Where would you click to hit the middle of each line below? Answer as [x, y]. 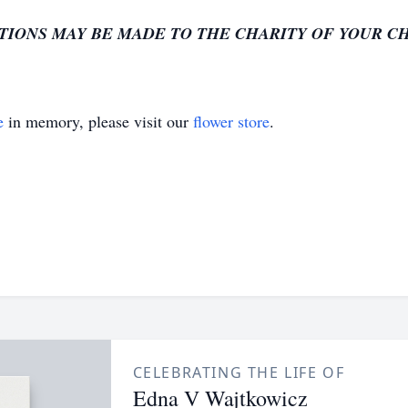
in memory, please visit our [98, 121]
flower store [231, 121]
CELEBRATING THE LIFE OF [239, 372]
